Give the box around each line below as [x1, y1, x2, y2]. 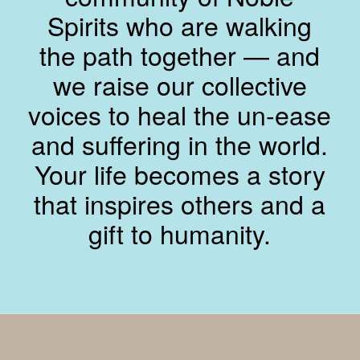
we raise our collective [52, 66, 307, 104]
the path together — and [39, 36, 321, 74]
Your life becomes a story [34, 155, 325, 193]
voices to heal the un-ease [28, 96, 332, 133]
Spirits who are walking [47, 6, 313, 44]
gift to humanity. [88, 215, 272, 252]
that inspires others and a [34, 185, 326, 223]
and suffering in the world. [31, 125, 329, 163]
